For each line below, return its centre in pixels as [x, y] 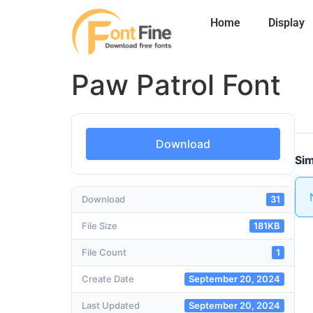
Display [287, 23]
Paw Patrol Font [176, 85]
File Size [100, 226]
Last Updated [111, 306]
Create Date [108, 279]
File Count [104, 253]
